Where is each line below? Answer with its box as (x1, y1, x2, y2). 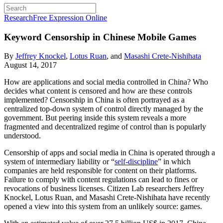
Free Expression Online (33, 13, 107, 22)
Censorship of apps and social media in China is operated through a (4, 148, 215, 157)
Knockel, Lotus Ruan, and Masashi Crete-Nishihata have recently (4, 193, 210, 202)
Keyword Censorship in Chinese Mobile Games (4, 31, 196, 42)
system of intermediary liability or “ (4, 157, 114, 166)
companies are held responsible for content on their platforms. (4, 166, 197, 175)
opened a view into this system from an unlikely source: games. (4, 202, 202, 211)
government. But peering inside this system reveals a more (4, 113, 186, 122)
